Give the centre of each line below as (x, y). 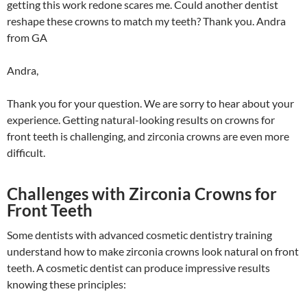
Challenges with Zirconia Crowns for (142, 194)
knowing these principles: (66, 284)
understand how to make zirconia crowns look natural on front (153, 251)
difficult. (26, 152)
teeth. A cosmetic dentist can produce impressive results (138, 268)
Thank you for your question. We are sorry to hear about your (150, 103)
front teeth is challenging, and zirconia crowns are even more (148, 136)
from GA (27, 37)
